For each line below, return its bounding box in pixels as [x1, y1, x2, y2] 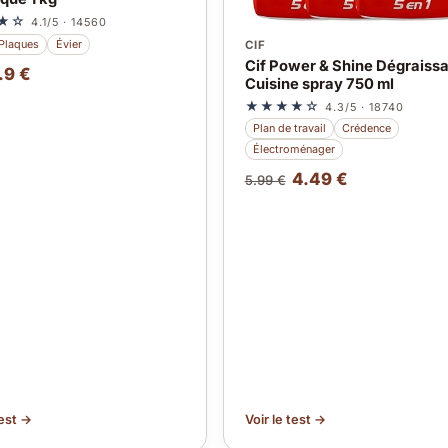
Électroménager [252, 141, 335, 156]
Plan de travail [252, 121, 326, 136]
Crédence [342, 121, 392, 136]
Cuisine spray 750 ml [244, 74, 394, 93]
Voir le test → [244, 411, 326, 427]
